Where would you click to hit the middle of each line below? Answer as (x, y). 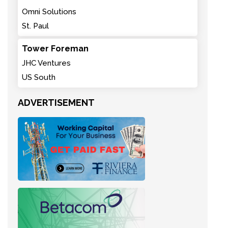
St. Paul (35, 26)
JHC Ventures (46, 63)
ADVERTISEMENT (56, 103)
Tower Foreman (55, 49)
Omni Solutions (49, 12)
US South (39, 78)
